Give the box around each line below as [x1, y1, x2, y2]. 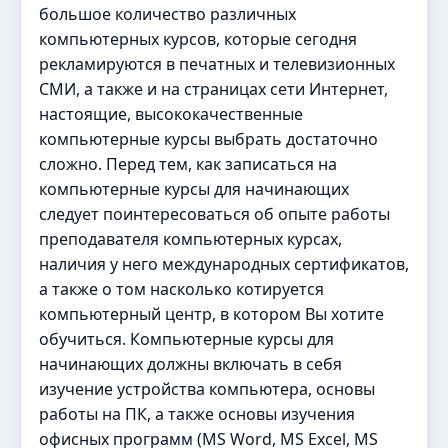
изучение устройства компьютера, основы [39, 378, 375, 400]
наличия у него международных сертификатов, [39, 253, 409, 275]
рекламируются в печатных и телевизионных [39, 53, 395, 75]
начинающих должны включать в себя [39, 353, 342, 375]
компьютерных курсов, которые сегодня [39, 28, 357, 50]
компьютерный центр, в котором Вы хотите [39, 303, 384, 325]
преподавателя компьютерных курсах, [39, 228, 342, 250]
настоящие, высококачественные [39, 103, 303, 125]
